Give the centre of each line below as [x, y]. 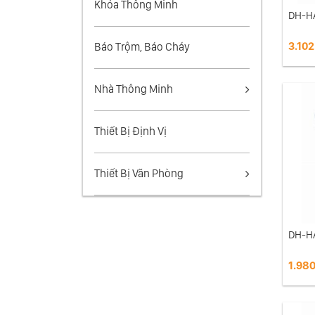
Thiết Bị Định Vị [130, 131]
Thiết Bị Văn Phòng [139, 173]
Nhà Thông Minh [134, 89]
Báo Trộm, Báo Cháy [142, 47]
